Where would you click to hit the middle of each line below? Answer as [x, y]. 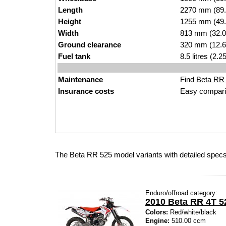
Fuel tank [74, 56]
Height [70, 21]
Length [70, 10]
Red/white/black [192, 212]
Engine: [157, 221]
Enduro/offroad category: [181, 193]
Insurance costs [86, 91]
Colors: [157, 212]
